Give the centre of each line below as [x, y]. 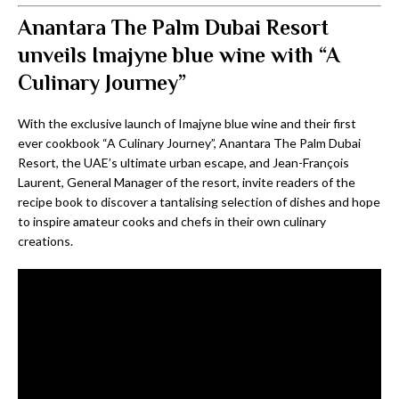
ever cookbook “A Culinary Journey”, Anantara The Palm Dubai [189, 143]
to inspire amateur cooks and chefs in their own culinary [172, 222]
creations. [45, 241]
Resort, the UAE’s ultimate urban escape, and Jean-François [183, 163]
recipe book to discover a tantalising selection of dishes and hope [199, 202]
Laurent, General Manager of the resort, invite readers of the [187, 183]
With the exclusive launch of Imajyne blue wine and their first [187, 124]
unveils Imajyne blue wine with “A [179, 55]
